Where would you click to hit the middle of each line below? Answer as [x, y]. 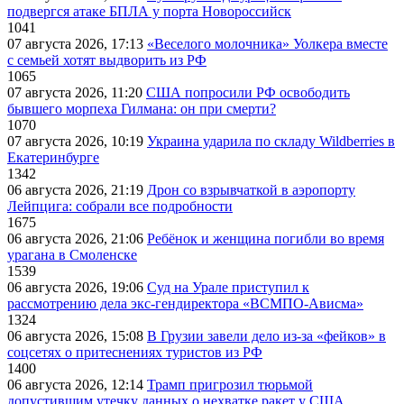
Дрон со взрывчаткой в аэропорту [251, 189]
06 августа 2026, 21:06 [77, 238]
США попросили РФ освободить [248, 92]
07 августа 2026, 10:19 [77, 141]
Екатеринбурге [53, 157]
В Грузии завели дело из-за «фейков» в [266, 335]
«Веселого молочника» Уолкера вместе [267, 43]
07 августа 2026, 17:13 [77, 43]
